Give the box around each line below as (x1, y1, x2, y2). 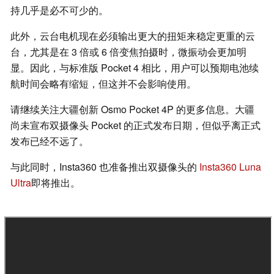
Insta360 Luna (199, 160, 261, 174)
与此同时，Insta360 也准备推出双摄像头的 (10, 160, 199, 174)
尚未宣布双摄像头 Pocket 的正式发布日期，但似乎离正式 (10, 118, 261, 133)
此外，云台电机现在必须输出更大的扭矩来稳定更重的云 (10, 29, 255, 43)
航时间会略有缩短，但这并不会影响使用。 (10, 76, 196, 91)
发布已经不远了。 (10, 134, 89, 149)
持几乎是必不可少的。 (10, 3, 108, 18)
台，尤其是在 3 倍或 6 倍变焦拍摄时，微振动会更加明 (10, 45, 246, 59)
